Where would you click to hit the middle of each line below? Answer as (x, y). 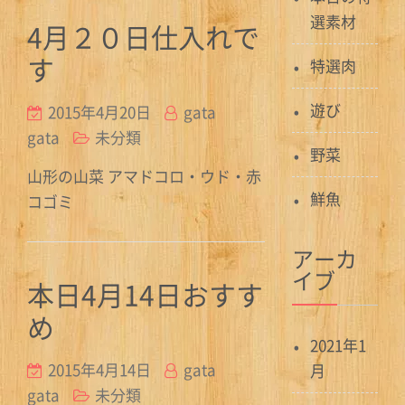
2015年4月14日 (99, 369)
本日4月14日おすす (145, 294)
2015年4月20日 (99, 112)
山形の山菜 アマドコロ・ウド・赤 (144, 176)
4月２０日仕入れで (143, 37)
